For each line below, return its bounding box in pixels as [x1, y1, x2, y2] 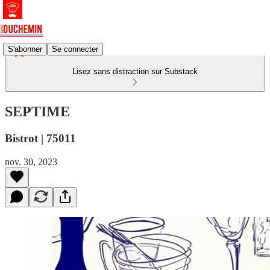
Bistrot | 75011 [5, 131, 76, 145]
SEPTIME [5, 103, 70, 119]
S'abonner [8, 44, 42, 54]
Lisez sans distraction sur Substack [72, 67, 198, 76]
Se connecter [52, 44, 98, 54]
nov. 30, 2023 [5, 156, 57, 167]
